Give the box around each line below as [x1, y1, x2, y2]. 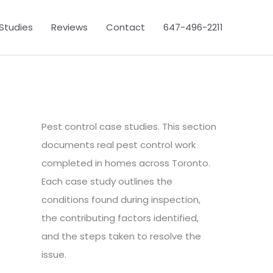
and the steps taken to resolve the [41, 230, 201, 243]
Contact [106, 21, 145, 34]
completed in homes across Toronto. [41, 157, 210, 169]
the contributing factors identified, [41, 211, 199, 224]
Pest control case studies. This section [41, 120, 216, 133]
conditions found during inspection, [41, 193, 200, 206]
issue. [41, 248, 66, 261]
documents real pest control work [41, 138, 196, 151]
